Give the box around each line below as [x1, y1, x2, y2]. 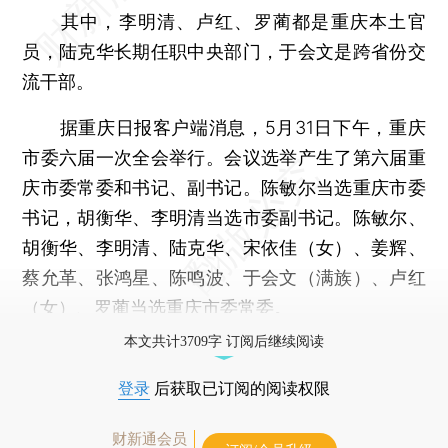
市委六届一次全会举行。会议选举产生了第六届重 [22, 146, 426, 168]
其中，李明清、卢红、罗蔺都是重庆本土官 [22, 10, 426, 32]
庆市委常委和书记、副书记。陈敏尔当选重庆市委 [22, 176, 426, 198]
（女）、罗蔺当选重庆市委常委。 [22, 296, 293, 318]
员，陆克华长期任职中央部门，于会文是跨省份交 [22, 40, 426, 62]
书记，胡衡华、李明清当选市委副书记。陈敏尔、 [22, 206, 426, 228]
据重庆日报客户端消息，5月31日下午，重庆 [22, 116, 426, 138]
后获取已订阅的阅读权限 [150, 379, 330, 397]
